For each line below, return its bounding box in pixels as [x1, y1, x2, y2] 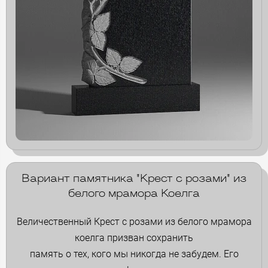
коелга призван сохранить [75, 232, 193, 243]
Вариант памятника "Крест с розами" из [22, 173, 246, 185]
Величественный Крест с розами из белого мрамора [16, 215, 252, 227]
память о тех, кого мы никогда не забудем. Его [29, 248, 239, 260]
